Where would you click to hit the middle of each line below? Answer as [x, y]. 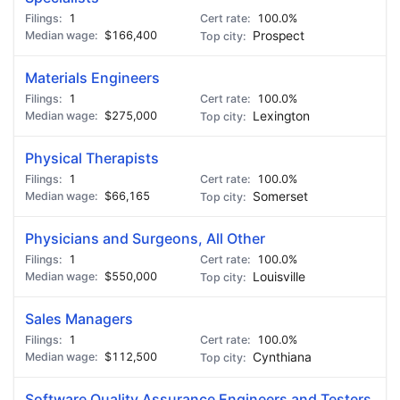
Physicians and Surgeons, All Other [145, 238]
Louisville [279, 277]
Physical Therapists [92, 158]
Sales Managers [79, 319]
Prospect [279, 36]
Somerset [280, 196]
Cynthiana [282, 357]
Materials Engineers [92, 78]
